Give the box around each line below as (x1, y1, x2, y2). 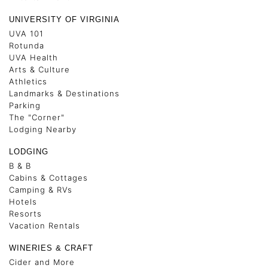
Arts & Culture (9, 65, 70, 75)
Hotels (9, 197, 37, 207)
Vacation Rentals (9, 221, 80, 231)
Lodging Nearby (9, 124, 77, 135)
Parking (9, 100, 41, 111)
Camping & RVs (9, 185, 72, 195)
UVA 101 (9, 29, 44, 39)
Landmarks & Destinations (9, 89, 120, 99)
